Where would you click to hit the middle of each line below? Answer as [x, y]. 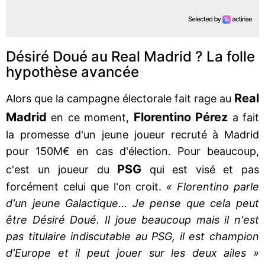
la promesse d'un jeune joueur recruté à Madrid [132, 134]
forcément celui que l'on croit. [86, 186]
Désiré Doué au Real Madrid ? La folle [130, 56]
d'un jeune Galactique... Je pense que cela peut [132, 203]
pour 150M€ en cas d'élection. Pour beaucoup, [132, 151]
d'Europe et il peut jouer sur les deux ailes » [132, 253]
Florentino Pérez [181, 117]
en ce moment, [92, 117]
